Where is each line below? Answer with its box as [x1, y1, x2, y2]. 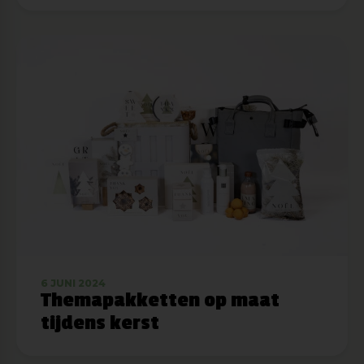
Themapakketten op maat [41, 288, 279, 313]
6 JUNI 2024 [41, 277, 106, 290]
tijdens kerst [41, 311, 159, 336]
